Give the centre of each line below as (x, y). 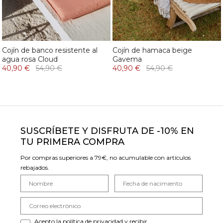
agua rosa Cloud (30, 59)
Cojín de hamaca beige (152, 51)
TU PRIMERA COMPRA (72, 142)
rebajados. (36, 168)
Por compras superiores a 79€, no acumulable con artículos (106, 158)
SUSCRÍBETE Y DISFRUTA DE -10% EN (107, 131)
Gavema (127, 59)
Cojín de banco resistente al (50, 51)
